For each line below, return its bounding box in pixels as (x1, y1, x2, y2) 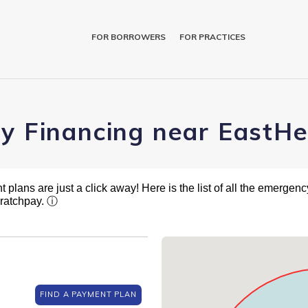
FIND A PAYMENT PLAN (40, 289, 137, 300)
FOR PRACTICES (179, 31, 246, 42)
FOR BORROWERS (91, 31, 166, 42)
